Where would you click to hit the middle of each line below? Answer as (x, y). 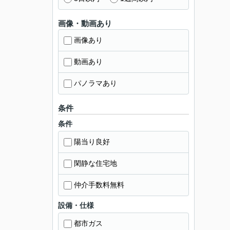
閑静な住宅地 (95, 163)
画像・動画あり (85, 23)
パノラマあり (95, 83)
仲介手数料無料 (99, 185)
